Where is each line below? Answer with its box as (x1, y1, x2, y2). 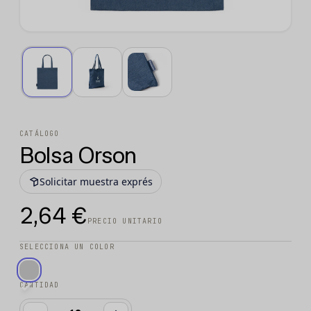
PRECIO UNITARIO (87, 217, 162, 226)
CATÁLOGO (19, 129, 60, 139)
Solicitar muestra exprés (40, 175, 153, 189)
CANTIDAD (19, 280, 60, 290)
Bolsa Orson (19, 142, 137, 169)
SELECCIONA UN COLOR (19, 242, 115, 252)
